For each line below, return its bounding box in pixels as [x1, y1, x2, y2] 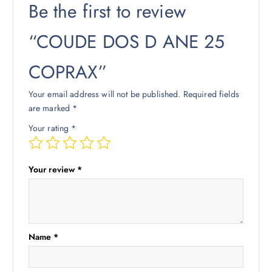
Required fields [183, 87, 239, 100]
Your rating [28, 121, 72, 134]
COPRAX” [28, 58, 107, 85]
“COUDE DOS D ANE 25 [28, 28, 225, 55]
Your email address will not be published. [28, 87, 181, 100]
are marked [28, 101, 73, 114]
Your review [28, 163, 78, 175]
